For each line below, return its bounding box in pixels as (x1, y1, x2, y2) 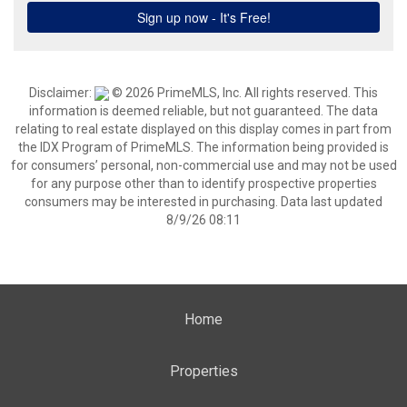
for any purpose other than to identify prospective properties (30, 176, 377, 191)
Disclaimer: (29, 85, 94, 100)
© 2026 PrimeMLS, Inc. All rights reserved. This (109, 85, 378, 100)
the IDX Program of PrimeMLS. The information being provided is (18, 140, 389, 154)
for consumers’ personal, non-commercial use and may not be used (10, 158, 397, 173)
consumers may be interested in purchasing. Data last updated (25, 194, 382, 209)
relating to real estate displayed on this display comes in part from (15, 122, 392, 136)
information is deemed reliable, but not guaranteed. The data (29, 104, 378, 118)
